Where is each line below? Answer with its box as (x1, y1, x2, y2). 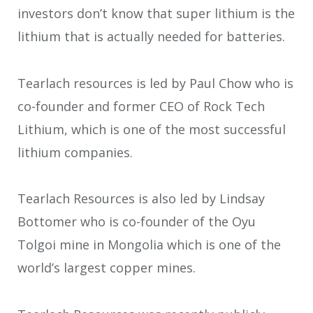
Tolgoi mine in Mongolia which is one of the (17, 236, 281, 254)
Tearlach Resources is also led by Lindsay (17, 190, 265, 208)
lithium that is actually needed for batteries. (17, 28, 285, 45)
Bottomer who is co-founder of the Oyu (17, 213, 256, 231)
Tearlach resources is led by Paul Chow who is (17, 74, 293, 92)
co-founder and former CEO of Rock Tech (17, 97, 265, 115)
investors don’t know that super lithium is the (17, 5, 295, 22)
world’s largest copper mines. (17, 259, 196, 277)
